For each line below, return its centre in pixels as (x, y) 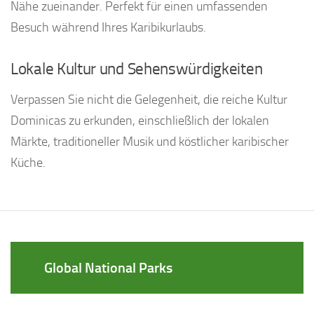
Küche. (28, 163)
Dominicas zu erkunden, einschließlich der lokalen (140, 121)
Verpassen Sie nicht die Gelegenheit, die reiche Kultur (149, 100)
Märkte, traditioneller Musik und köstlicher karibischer (150, 142)
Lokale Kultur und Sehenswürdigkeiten (137, 69)
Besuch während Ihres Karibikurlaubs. (108, 28)
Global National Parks (108, 268)
